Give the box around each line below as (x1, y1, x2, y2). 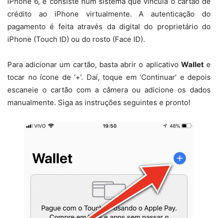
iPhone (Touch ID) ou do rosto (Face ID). (7, 35, 145, 44)
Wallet (181, 60, 204, 70)
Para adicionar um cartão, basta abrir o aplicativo (7, 60, 181, 70)
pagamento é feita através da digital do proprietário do (7, 22, 211, 32)
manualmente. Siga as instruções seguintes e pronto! (7, 98, 190, 108)
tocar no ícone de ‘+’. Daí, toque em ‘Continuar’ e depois (7, 73, 211, 82)
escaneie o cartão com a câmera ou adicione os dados (7, 85, 211, 95)
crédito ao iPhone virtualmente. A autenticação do (7, 9, 211, 19)
